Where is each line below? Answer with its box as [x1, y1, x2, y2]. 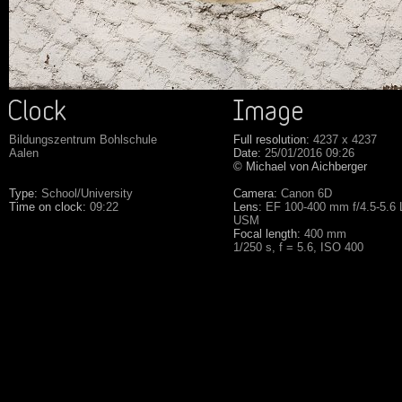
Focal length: [233, 227, 301, 240]
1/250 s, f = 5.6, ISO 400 [233, 240, 363, 254]
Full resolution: [233, 133, 310, 146]
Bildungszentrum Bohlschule [9, 133, 157, 146]
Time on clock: [9, 200, 86, 214]
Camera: [233, 187, 277, 200]
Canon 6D [277, 187, 332, 200]
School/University [41, 187, 133, 200]
